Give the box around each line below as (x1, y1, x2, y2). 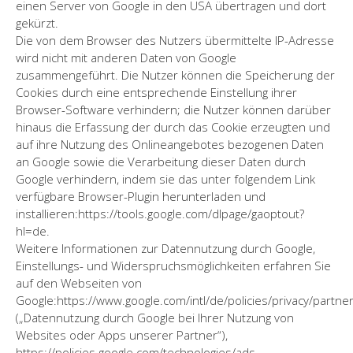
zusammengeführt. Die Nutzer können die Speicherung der (16, 66, 335, 83)
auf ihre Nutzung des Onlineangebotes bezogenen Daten (16, 136, 324, 152)
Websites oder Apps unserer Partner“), (16, 326, 228, 343)
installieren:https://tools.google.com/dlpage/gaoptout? (16, 205, 304, 221)
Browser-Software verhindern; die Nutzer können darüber (16, 101, 331, 117)
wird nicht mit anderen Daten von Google (16, 49, 236, 65)
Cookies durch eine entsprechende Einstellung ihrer (16, 84, 297, 100)
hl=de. (16, 222, 50, 239)
